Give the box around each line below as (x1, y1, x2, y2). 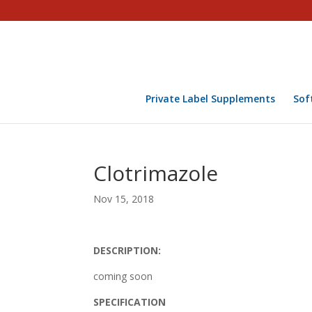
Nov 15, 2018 (93, 192, 155, 205)
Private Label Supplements (145, 92, 275, 105)
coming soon (93, 270, 153, 283)
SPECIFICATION (93, 295, 166, 309)
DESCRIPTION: (93, 244, 162, 257)
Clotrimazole (93, 159, 219, 187)
